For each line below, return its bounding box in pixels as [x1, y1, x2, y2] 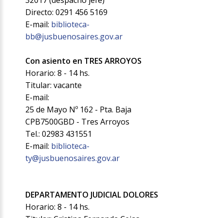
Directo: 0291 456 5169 [25, 7, 108, 18]
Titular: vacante [25, 80, 82, 91]
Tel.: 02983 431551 [25, 128, 92, 140]
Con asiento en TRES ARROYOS [25, 55, 142, 67]
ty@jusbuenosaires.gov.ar [25, 153, 120, 164]
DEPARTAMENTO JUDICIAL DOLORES [25, 189, 159, 200]
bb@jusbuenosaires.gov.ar [25, 31, 123, 42]
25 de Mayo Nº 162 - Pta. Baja [25, 104, 132, 115]
